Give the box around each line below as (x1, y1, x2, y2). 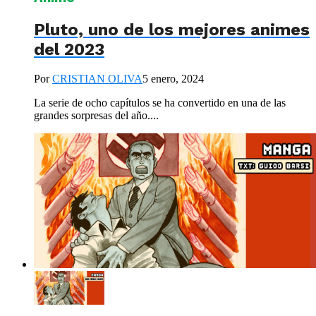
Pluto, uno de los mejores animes (34, 19, 310, 39)
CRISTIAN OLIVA (52, 73, 142, 85)
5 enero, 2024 (142, 73, 204, 85)
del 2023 (34, 39, 104, 59)
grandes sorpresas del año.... (34, 109, 159, 122)
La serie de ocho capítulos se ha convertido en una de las (34, 97, 286, 109)
